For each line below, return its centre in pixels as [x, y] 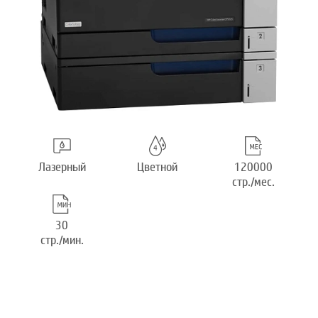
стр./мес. [253, 182]
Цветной [158, 168]
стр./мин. [62, 241]
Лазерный [62, 168]
